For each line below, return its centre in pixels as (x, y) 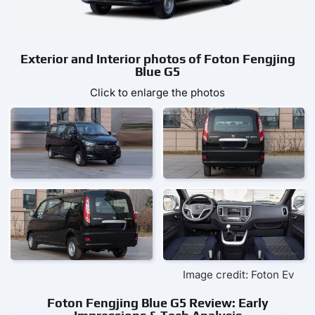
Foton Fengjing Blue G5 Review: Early (157, 302)
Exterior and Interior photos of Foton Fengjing (157, 59)
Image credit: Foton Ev (238, 274)
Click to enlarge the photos (157, 92)
